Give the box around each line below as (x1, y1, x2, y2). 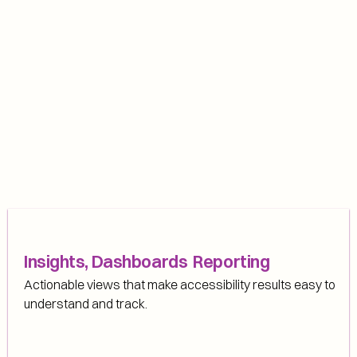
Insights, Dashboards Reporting (24, 250, 270, 273)
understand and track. (24, 296, 147, 312)
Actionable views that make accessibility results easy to (24, 277, 335, 292)
